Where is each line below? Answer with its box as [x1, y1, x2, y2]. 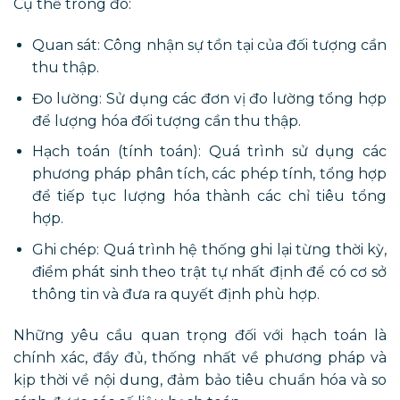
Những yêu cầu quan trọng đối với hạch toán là [13, 326, 387, 344]
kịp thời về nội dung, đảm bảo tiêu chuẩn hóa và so [13, 371, 387, 388]
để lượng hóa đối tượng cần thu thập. [31, 112, 301, 129]
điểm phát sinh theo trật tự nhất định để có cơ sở [31, 262, 387, 280]
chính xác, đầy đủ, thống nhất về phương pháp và [13, 348, 387, 366]
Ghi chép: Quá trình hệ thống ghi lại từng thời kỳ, [31, 240, 387, 258]
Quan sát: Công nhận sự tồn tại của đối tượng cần [31, 37, 387, 54]
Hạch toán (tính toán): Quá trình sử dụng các [31, 143, 387, 161]
